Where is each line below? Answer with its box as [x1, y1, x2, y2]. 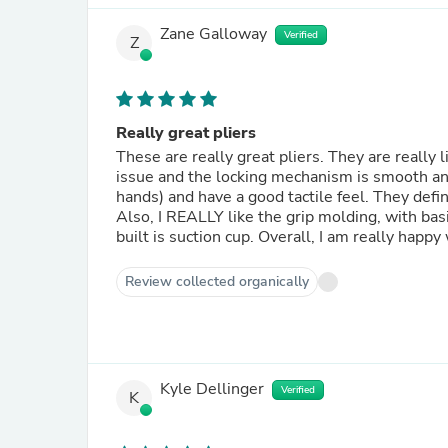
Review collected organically [125, 272, 309, 291]
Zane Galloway [160, 23, 267, 46]
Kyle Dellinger [160, 378, 264, 401]
